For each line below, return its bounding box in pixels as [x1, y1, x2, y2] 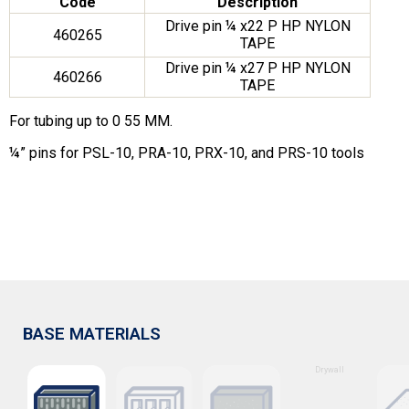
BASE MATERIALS [23, 323, 161, 344]
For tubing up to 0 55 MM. [9, 112, 173, 131]
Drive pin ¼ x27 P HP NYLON [164, 59, 351, 78]
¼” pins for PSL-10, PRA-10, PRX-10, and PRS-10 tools [9, 144, 364, 163]
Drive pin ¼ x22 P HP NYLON [164, 17, 351, 36]
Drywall [313, 364, 345, 374]
